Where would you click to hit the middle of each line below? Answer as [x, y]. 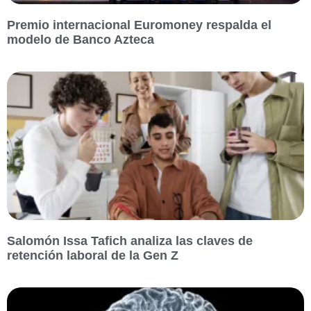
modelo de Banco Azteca [81, 40]
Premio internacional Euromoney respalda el [139, 25]
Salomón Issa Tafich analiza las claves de [130, 241]
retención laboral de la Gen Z [93, 256]
